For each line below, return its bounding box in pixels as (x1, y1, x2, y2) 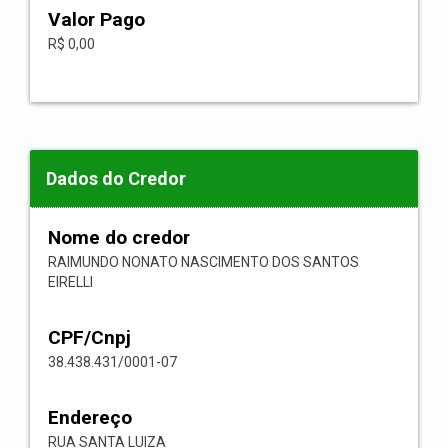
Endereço (48, 406, 132, 429)
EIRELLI (48, 274, 93, 290)
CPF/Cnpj (48, 326, 131, 349)
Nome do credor (48, 226, 190, 249)
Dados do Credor (46, 168, 186, 189)
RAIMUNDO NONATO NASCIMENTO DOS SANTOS (48, 254, 359, 270)
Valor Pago (48, 8, 145, 31)
